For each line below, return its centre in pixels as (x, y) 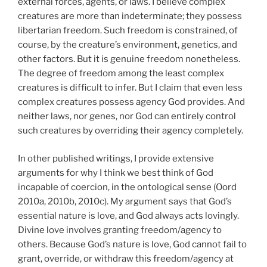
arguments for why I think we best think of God (116, 173)
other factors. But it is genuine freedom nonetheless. (129, 59)
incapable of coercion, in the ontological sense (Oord (127, 187)
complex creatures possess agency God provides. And (131, 102)
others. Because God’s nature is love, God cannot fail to (132, 244)
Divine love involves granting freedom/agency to (120, 230)
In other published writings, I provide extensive (116, 158)
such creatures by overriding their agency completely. (131, 131)
